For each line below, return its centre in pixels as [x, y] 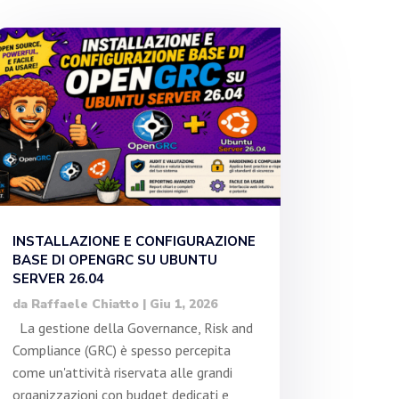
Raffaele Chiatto [85, 305]
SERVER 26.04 [58, 279]
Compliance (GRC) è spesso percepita [121, 350]
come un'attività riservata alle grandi [122, 373]
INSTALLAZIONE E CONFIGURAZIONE [134, 242]
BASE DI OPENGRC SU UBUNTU [114, 261]
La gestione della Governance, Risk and [132, 328]
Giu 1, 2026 [183, 305]
